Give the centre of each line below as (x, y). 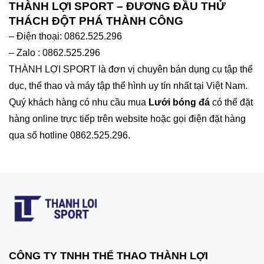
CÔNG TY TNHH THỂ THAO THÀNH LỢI (108, 255)
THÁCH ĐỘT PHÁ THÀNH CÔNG (96, 21)
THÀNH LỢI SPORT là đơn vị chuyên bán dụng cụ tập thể (131, 70)
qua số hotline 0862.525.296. (70, 136)
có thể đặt (232, 103)
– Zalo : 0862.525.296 (55, 53)
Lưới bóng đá (180, 103)
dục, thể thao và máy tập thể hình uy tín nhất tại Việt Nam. (128, 86)
